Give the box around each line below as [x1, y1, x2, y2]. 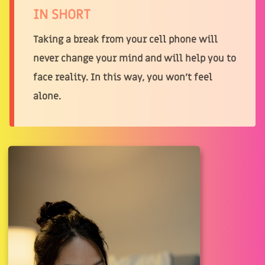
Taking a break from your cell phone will [33, 33, 218, 46]
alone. [33, 89, 61, 103]
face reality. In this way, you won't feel [33, 70, 212, 84]
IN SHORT [33, 5, 91, 24]
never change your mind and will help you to [33, 51, 236, 65]
